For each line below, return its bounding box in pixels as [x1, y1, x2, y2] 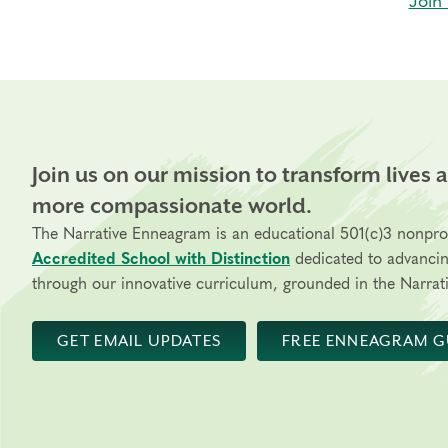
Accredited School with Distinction [32, 251, 290, 267]
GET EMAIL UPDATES [57, 331, 222, 350]
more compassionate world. [32, 194, 312, 218]
